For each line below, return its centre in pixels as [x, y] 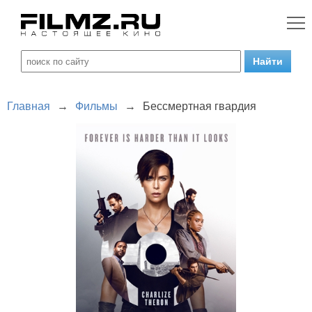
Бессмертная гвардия [200, 106]
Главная [29, 106]
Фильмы [96, 106]
